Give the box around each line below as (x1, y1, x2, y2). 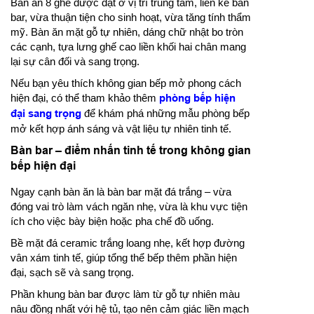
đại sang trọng (11, 107, 81, 120)
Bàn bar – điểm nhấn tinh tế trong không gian (11, 144, 251, 157)
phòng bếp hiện (159, 92, 235, 104)
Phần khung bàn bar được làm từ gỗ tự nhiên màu (11, 288, 240, 300)
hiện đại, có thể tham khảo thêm (11, 92, 159, 104)
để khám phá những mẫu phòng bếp (81, 107, 250, 119)
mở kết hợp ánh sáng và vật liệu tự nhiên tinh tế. (11, 123, 231, 135)
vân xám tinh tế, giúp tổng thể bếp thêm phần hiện (11, 252, 237, 264)
